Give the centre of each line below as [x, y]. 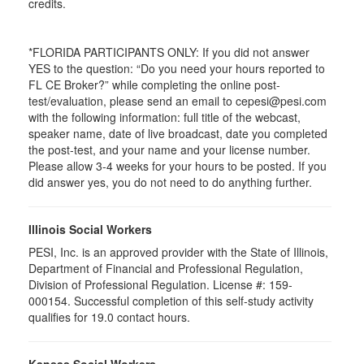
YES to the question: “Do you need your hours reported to [177, 68]
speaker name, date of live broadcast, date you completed [178, 133]
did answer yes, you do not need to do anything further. [170, 182]
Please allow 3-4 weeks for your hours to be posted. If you [178, 166]
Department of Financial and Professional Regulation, [166, 268]
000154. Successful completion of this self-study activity [171, 301]
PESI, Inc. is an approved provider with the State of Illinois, [178, 252]
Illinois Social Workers [90, 229]
